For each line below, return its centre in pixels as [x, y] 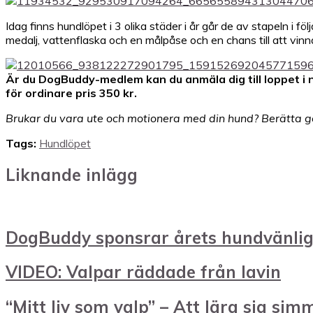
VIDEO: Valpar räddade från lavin [143, 272]
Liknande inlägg [72, 174]
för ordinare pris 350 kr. [71, 93]
